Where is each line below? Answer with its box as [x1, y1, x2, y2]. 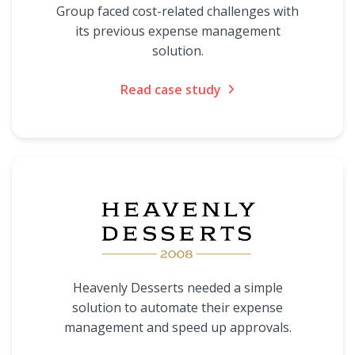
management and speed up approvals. [63, 319, 292, 336]
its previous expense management [74, 22, 281, 40]
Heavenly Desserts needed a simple [72, 279, 283, 296]
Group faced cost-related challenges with [56, 2, 299, 20]
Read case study [120, 81, 221, 98]
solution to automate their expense [72, 299, 283, 316]
